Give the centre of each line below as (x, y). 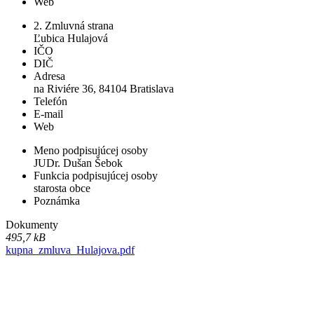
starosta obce (62, 189)
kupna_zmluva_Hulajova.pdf (70, 250)
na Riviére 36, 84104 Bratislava (104, 89)
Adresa (49, 76)
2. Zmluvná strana (74, 26)
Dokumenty (32, 225)
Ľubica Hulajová (71, 39)
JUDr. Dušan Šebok (78, 163)
